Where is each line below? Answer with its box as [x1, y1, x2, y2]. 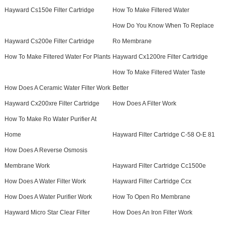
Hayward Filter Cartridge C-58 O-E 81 [112, 131, 215, 139]
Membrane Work [4, 162, 50, 170]
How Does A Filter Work [112, 100, 176, 107]
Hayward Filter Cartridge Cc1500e [112, 162, 206, 170]
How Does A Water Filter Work [4, 178, 86, 185]
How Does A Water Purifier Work [4, 193, 92, 201]
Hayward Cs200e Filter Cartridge [4, 38, 94, 45]
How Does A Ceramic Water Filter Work [4, 84, 110, 92]
